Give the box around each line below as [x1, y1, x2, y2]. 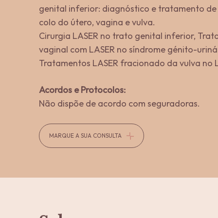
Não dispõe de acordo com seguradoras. [39, 98, 200, 109]
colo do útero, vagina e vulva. [39, 17, 156, 28]
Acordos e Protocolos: [39, 84, 126, 96]
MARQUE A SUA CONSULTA [49, 132, 122, 140]
